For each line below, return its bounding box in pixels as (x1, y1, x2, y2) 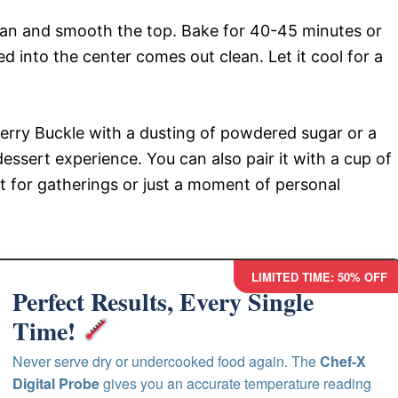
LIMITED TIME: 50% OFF (251, 267, 387, 285)
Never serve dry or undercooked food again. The (12, 350, 321, 371)
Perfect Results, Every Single (12, 283, 314, 320)
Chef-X (320, 350, 367, 371)
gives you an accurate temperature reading (99, 372, 372, 394)
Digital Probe (12, 372, 100, 394)
